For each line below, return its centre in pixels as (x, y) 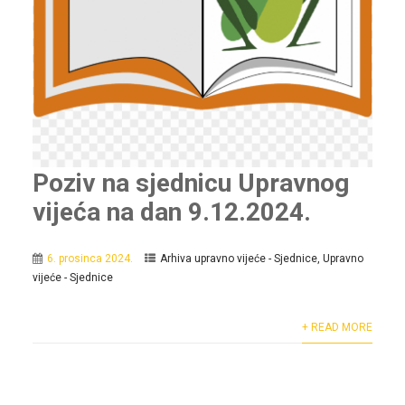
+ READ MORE (338, 327)
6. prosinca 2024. (89, 258)
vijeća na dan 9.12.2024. (171, 212)
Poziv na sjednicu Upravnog (190, 183)
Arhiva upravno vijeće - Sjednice (238, 258)
